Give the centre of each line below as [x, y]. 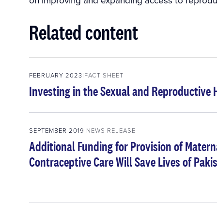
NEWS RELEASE [111, 131]
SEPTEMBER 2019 [57, 131]
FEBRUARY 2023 [56, 75]
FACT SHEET [104, 75]
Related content [84, 32]
